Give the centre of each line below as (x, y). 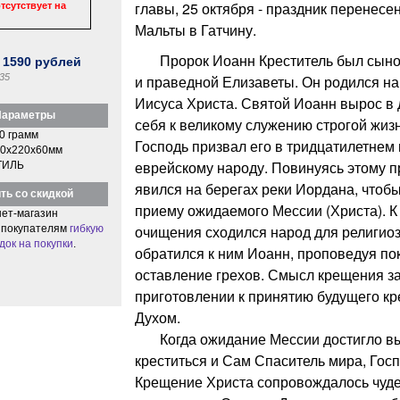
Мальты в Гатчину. (195, 29)
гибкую (86, 228)
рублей (57, 61)
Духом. (157, 317)
